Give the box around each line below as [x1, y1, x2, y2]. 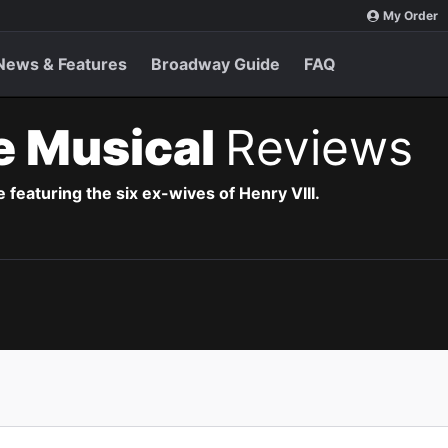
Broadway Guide [151, 54, 280, 74]
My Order [383, 8, 438, 23]
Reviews [225, 118, 413, 177]
